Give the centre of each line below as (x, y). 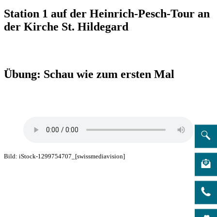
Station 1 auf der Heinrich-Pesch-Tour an (107, 13)
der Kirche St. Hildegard (66, 26)
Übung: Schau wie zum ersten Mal (89, 74)
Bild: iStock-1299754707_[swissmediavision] (64, 156)
